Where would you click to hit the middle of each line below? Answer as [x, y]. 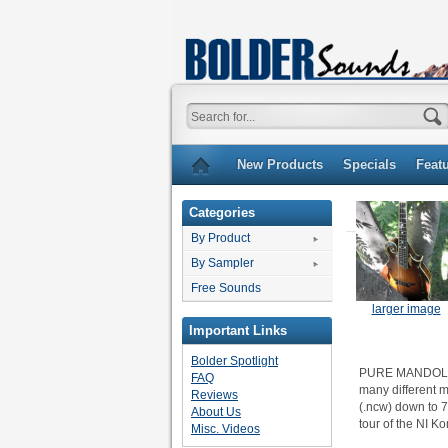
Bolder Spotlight [234, 360]
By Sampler [222, 263]
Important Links [238, 330]
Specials [369, 164]
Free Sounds [226, 288]
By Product [220, 238]
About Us [216, 411]
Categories [222, 213]
